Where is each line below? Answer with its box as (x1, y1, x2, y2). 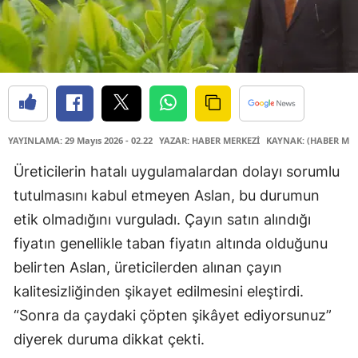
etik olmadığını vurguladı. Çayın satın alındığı (14, 210, 311, 228)
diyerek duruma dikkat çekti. (14, 330, 205, 348)
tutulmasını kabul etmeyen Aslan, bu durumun (14, 186, 320, 204)
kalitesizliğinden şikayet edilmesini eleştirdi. (14, 282, 304, 300)
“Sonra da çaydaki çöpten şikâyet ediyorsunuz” (14, 306, 332, 324)
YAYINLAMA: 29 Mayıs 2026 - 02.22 (8, 133, 153, 146)
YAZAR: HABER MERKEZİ (159, 133, 260, 146)
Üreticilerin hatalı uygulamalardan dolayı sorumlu (14, 162, 340, 180)
